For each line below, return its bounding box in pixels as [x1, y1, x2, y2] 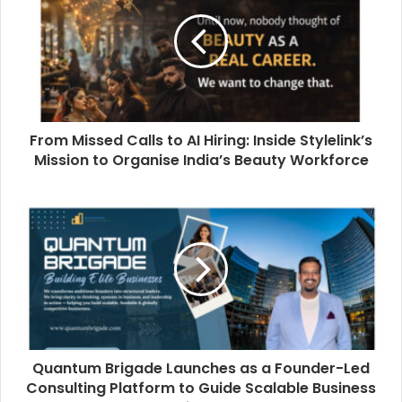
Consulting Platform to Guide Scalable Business [26, 377, 376, 398]
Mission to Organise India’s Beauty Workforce [33, 149, 369, 170]
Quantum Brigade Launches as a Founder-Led [32, 357, 370, 379]
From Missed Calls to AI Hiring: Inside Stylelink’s [30, 129, 372, 151]
